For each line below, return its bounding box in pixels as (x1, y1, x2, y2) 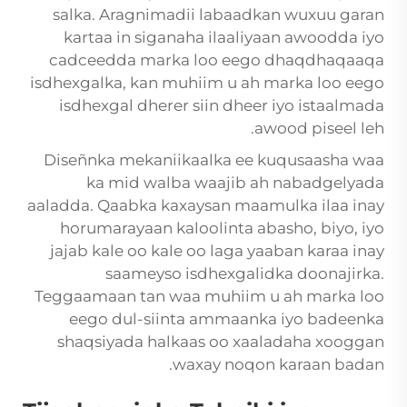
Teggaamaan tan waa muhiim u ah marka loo (35, 287, 384, 306)
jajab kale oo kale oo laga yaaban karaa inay (50, 242, 384, 261)
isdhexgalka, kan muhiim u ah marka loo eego (30, 74, 384, 93)
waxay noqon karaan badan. (173, 355, 384, 374)
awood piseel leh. (254, 119, 384, 138)
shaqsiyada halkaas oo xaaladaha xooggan (57, 333, 384, 352)
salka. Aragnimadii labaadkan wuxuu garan (53, 5, 384, 25)
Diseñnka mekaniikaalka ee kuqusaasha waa (44, 151, 384, 170)
